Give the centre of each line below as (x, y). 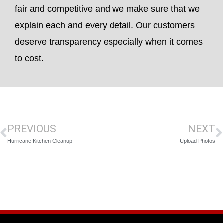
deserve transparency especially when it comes (109, 42)
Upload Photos (197, 141)
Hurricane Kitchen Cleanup (40, 141)
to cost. (29, 58)
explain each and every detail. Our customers (105, 26)
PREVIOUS (32, 129)
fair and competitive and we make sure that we (107, 9)
